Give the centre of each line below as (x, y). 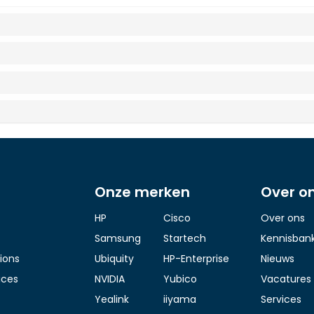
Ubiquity (114, 258)
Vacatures (286, 279)
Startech (185, 238)
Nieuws (278, 258)
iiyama (180, 299)
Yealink (112, 299)
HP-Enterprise (196, 258)
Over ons (283, 218)
